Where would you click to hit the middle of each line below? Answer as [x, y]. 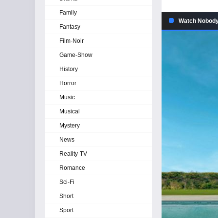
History [69, 69]
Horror [68, 83]
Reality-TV [73, 154]
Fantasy [70, 27]
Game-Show [76, 55]
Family [68, 13]
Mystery [70, 126]
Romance [72, 168]
